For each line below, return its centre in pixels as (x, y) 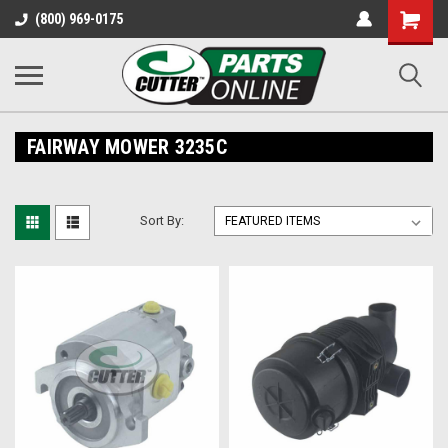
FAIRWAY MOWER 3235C (127, 147)
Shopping (417, 16)
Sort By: (162, 220)
